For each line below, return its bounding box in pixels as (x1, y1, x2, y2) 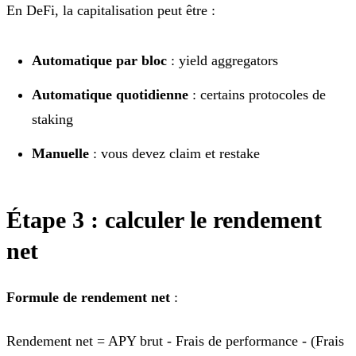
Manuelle (32, 145, 89, 161)
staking (32, 110, 73, 127)
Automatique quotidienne (32, 86, 188, 103)
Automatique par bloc (32, 52, 167, 68)
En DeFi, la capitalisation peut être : (6, 2, 215, 18)
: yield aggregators (167, 52, 278, 68)
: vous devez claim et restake (89, 145, 260, 161)
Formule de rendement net (6, 288, 170, 305)
